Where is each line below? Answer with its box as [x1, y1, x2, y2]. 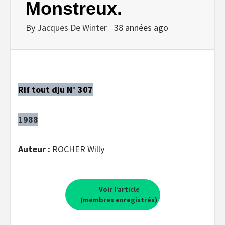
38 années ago [114, 21, 168, 33]
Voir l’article [97, 184, 140, 194]
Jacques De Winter [37, 21, 109, 33]
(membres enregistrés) [80, 195, 157, 204]
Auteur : [18, 143, 52, 155]
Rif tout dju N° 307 [18, 83, 93, 95]
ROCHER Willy [52, 143, 104, 155]
